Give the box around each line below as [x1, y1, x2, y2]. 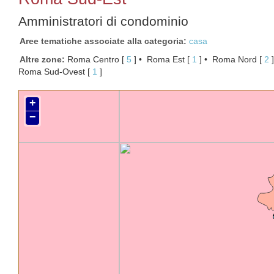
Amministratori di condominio [18, 14, 188, 28]
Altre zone [20, 54, 62, 64]
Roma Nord [212, 54, 257, 64]
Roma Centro [67, 54, 119, 64]
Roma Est [147, 54, 185, 64]
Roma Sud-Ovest [18, 67, 85, 76]
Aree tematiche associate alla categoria [20, 36, 183, 46]
